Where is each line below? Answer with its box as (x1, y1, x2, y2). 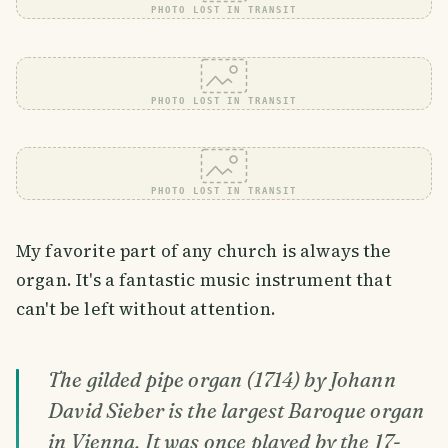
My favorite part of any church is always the (16, 239, 392, 264)
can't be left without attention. (16, 297, 276, 322)
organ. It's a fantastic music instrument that (16, 268, 392, 293)
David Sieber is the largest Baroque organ (48, 398, 425, 424)
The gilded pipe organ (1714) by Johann (48, 367, 396, 393)
